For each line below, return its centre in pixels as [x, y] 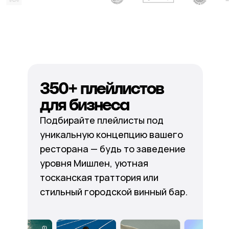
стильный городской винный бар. [113, 192]
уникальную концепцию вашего [111, 134]
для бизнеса [84, 105]
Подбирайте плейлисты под [101, 120]
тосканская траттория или [99, 177]
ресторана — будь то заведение [112, 149]
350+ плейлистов [101, 88]
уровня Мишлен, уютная [94, 163]
